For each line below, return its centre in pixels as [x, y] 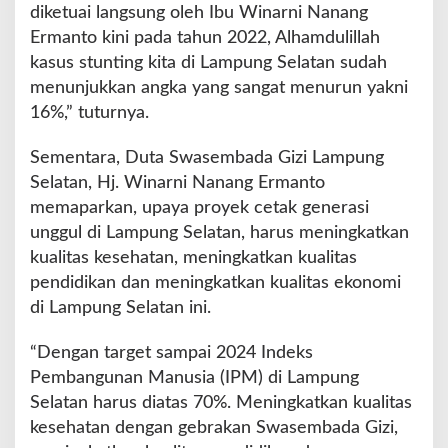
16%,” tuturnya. [89, 113]
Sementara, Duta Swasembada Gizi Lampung [207, 158]
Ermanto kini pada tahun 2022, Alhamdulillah [205, 38]
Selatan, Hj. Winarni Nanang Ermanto [177, 183]
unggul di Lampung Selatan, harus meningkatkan [219, 233]
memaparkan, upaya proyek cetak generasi [199, 208]
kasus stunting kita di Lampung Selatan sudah [208, 63]
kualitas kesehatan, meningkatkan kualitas [193, 258]
